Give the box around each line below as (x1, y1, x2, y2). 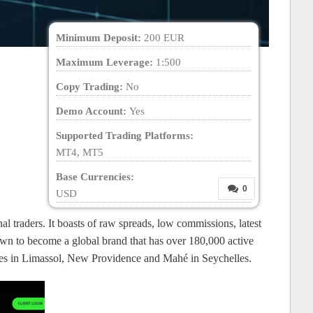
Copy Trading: (56, 81, 126, 93)
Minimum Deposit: (56, 32, 141, 44)
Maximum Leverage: (56, 57, 156, 68)
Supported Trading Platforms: (56, 130, 194, 142)
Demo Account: (56, 105, 129, 117)
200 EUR (141, 32, 184, 44)
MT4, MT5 (56, 147, 103, 159)
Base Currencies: (56, 171, 134, 183)
